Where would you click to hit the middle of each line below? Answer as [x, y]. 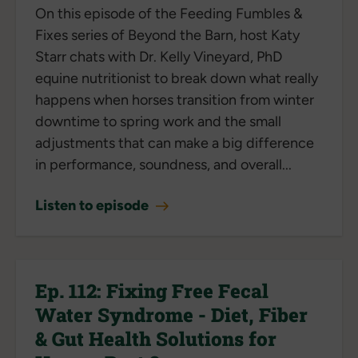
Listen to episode [93, 205]
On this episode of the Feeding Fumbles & [169, 13]
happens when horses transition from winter [175, 99]
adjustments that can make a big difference [175, 143]
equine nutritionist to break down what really [177, 78]
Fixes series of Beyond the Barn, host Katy [167, 35]
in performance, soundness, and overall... [163, 164]
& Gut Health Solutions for [156, 338]
